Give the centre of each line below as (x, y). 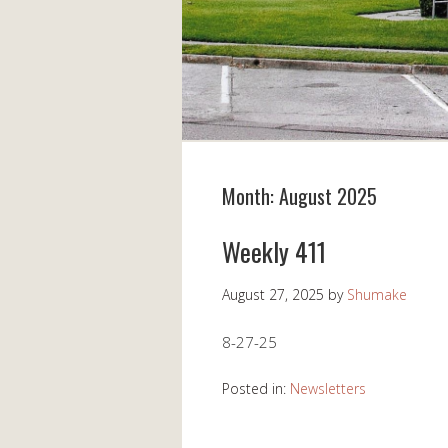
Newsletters (328, 389)
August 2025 (328, 196)
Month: (250, 196)
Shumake (377, 295)
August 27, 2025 (273, 295)
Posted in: (256, 389)
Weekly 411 (274, 252)
